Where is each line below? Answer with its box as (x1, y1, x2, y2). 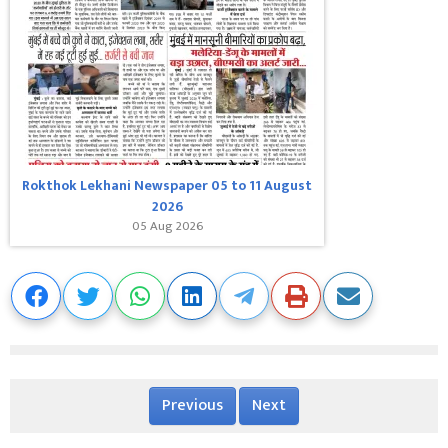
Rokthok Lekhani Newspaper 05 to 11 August (22, 174, 312, 198)
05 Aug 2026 (131, 216, 203, 238)
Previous (162, 392, 223, 420)
